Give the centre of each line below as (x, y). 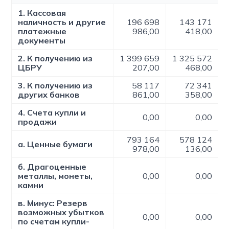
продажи (38, 122)
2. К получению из (55, 58)
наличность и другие (62, 22)
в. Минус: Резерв (53, 203)
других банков (49, 95)
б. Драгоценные (52, 167)
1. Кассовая (42, 13)
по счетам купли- (54, 221)
